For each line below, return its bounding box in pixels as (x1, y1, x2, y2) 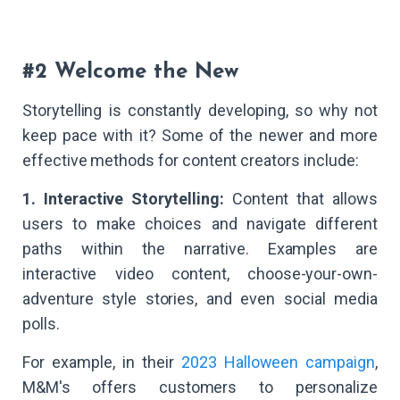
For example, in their (22, 352, 181, 371)
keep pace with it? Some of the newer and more (22, 125, 378, 145)
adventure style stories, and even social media (22, 288, 378, 308)
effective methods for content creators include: (22, 150, 359, 170)
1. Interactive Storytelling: (22, 188, 224, 208)
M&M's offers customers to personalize (22, 377, 378, 396)
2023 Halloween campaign (180, 352, 376, 371)
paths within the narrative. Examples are (22, 238, 378, 258)
